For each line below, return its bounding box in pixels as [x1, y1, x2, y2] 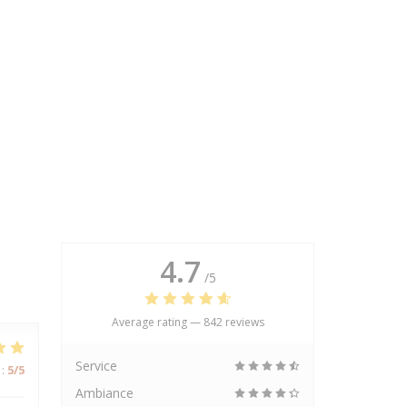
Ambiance [75, 384, 134, 402]
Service [75, 357, 117, 374]
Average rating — [111, 314, 203, 330]
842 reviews [203, 314, 264, 330]
